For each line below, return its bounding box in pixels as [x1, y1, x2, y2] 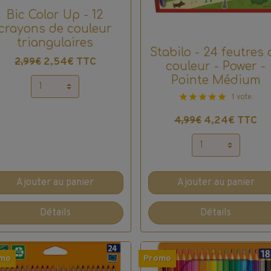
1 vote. [231, 93, 253, 103]
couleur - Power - [166, 60, 266, 73]
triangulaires [17, 36, 94, 50]
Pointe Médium [171, 74, 261, 87]
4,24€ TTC [204, 114, 258, 128]
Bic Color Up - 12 [7, 8, 104, 22]
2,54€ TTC [43, 55, 96, 70]
